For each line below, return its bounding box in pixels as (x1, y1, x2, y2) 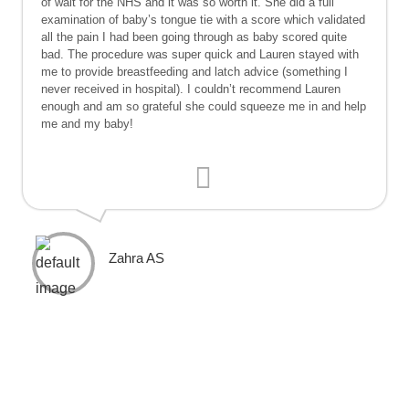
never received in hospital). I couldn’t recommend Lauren (41, 82, 341, 96)
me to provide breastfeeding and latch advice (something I (41, 65, 348, 79)
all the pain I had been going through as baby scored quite (41, 30, 347, 44)
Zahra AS (109, 250, 164, 267)
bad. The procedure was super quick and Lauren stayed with (41, 47, 359, 61)
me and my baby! (41, 117, 133, 131)
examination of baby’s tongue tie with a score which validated (41, 13, 365, 26)
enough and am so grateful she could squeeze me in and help (41, 100, 366, 113)
